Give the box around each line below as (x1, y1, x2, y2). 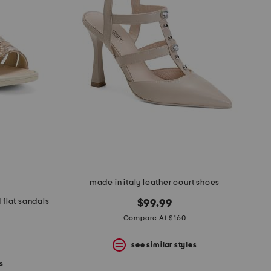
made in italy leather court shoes (89, 178, 220, 188)
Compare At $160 (123, 214, 186, 222)
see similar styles (131, 241, 197, 249)
